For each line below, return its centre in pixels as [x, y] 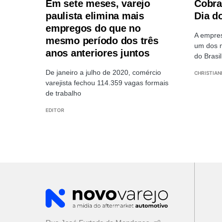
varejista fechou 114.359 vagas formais [107, 83]
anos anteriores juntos [98, 53]
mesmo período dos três [102, 41]
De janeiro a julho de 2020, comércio [103, 73]
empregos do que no [93, 28]
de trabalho [63, 93]
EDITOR [55, 110]
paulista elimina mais [95, 16]
